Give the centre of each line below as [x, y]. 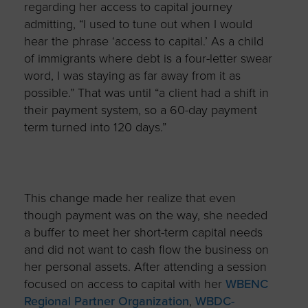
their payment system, [84, 110]
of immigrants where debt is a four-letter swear [148, 58]
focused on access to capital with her [124, 284]
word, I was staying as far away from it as [132, 75]
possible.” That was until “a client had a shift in [146, 92]
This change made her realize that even [130, 198]
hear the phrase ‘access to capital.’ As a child [143, 41]
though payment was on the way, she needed [145, 215]
